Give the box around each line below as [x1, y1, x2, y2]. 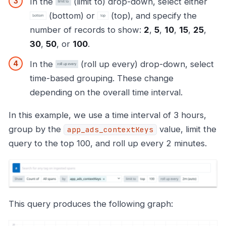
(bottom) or [46, 11, 97, 21]
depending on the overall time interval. [30, 87, 183, 98]
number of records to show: [30, 25, 144, 35]
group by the [9, 124, 64, 135]
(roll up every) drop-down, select [78, 59, 214, 70]
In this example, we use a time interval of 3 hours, [9, 110, 206, 121]
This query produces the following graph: [9, 199, 173, 209]
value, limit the [157, 124, 216, 135]
